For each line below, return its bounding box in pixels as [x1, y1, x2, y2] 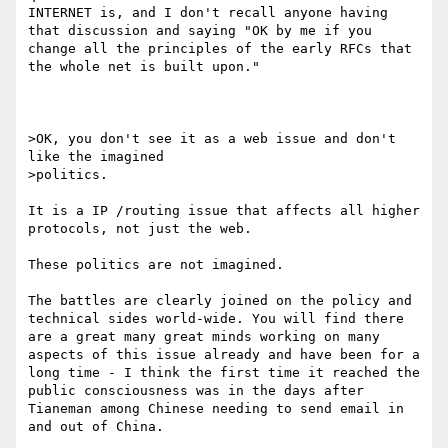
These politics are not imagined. [28, 257, 292, 273]
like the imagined [28, 149, 164, 165]
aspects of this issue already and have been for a [28, 347, 420, 363]
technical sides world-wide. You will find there [28, 311, 404, 327]
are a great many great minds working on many [28, 329, 380, 345]
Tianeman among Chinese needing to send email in [28, 401, 404, 417]
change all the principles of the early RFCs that [28, 41, 412, 57]
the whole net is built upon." [28, 59, 260, 75]
